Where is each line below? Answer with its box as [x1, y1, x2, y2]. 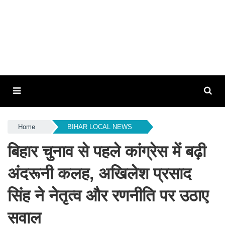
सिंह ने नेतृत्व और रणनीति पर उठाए [8, 186, 208, 205]
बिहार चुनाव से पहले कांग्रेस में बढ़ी [8, 142, 206, 161]
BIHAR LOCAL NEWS [67, 123, 132, 131]
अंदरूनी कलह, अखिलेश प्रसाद [8, 164, 191, 183]
